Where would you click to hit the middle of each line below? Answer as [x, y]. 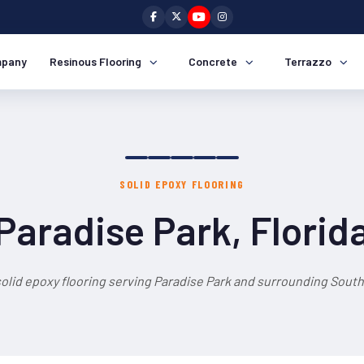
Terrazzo [308, 61]
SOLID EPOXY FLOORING [182, 184]
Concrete [213, 61]
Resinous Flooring [95, 61]
